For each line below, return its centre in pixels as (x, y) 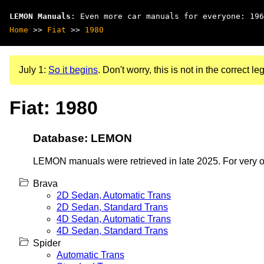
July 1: (34, 70)
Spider (47, 243)
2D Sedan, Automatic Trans (114, 195)
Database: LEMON (82, 138)
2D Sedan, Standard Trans (112, 207)
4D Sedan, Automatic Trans (114, 219)
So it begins (73, 70)
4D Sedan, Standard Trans (112, 230)
